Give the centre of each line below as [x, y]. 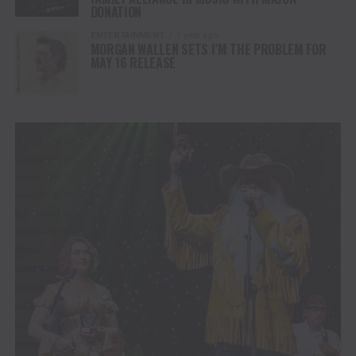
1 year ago [197, 35]
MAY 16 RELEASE [133, 62]
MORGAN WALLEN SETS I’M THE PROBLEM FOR [208, 49]
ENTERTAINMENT [127, 35]
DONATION [116, 12]
